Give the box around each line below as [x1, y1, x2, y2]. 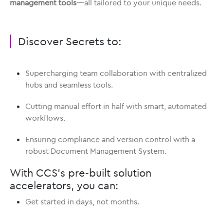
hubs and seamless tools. [25, 80, 113, 90]
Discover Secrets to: [18, 34, 121, 49]
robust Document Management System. [25, 146, 166, 156]
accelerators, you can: [10, 179, 118, 193]
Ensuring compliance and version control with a [25, 134, 195, 145]
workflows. [25, 113, 65, 123]
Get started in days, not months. [25, 197, 139, 207]
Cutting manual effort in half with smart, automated [25, 101, 207, 111]
